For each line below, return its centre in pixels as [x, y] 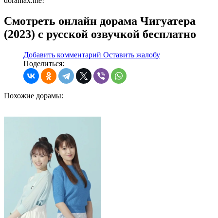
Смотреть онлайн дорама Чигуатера [100, 21]
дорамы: [49, 95]
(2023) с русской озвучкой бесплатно [100, 34]
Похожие [19, 95]
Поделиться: [44, 63]
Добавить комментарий [63, 54]
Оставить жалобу [132, 54]
